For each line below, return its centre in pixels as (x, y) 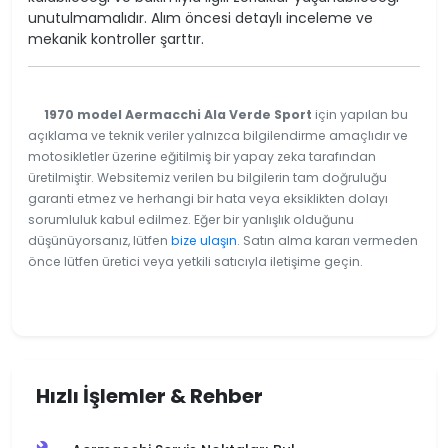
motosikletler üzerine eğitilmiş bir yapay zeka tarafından (202, 156)
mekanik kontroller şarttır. (116, 38)
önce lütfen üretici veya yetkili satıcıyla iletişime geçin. (195, 261)
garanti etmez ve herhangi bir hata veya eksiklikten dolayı (208, 198)
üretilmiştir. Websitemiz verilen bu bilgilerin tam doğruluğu (207, 177)
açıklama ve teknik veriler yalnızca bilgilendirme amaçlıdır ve (218, 135)
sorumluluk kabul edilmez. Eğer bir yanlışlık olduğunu (191, 219)
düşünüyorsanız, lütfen (99, 240)
